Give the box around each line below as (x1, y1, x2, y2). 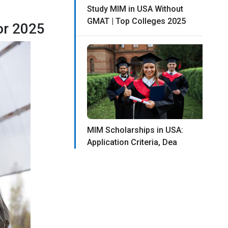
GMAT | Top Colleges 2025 (87, 16, 186, 26)
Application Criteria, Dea (87, 137, 178, 148)
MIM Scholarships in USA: (87, 125, 184, 135)
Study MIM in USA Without (87, 4, 184, 14)
